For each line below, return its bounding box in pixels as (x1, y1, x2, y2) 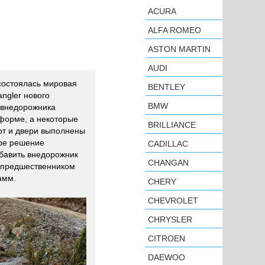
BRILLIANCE (148, 120, 196, 130)
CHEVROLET (148, 196, 198, 205)
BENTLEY (148, 82, 185, 92)
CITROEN (148, 234, 185, 243)
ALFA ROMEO (148, 25, 201, 35)
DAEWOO (148, 253, 185, 262)
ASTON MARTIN (148, 44, 211, 54)
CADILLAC (148, 139, 188, 148)
